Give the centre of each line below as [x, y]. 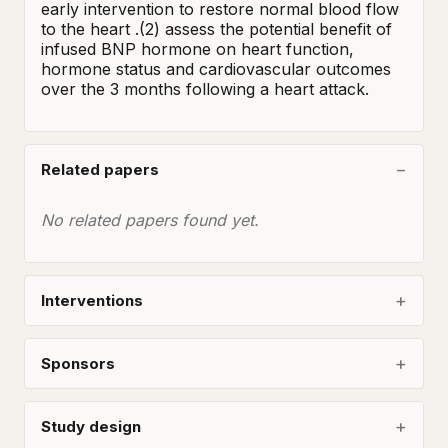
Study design [91, 426]
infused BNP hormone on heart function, [197, 49]
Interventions [92, 300]
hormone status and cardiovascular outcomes [216, 69]
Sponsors [78, 363]
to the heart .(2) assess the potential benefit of [216, 29]
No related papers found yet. [150, 220]
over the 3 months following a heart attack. [205, 89]
